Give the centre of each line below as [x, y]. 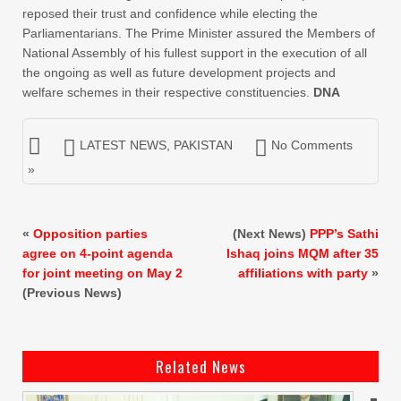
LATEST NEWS [123, 145]
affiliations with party [303, 273]
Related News [200, 367]
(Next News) [271, 234]
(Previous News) [72, 293]
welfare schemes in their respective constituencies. [168, 92]
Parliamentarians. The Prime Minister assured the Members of [199, 33]
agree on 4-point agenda [98, 253]
